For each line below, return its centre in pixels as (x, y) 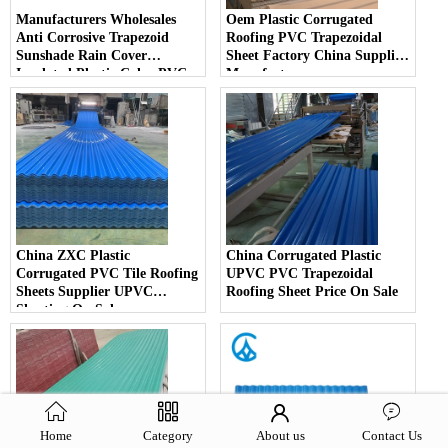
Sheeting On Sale (68, 310)
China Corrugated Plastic (304, 256)
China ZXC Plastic (73, 256)
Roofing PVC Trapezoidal (304, 38)
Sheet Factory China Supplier (317, 56)
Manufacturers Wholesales (96, 20)
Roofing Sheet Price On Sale (312, 292)
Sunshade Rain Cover (81, 56)
